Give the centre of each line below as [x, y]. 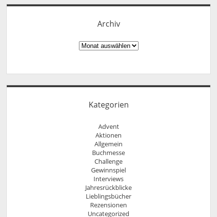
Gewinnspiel [108, 170]
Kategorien [108, 105]
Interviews [108, 179]
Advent [108, 127]
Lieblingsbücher [108, 196]
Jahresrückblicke [108, 188]
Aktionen [108, 135]
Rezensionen [108, 205]
